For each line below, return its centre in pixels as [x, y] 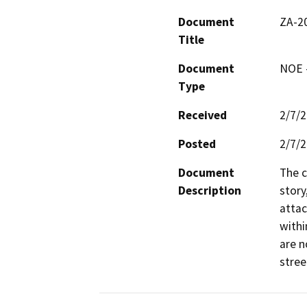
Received [202, 115]
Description [210, 190]
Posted [197, 144]
